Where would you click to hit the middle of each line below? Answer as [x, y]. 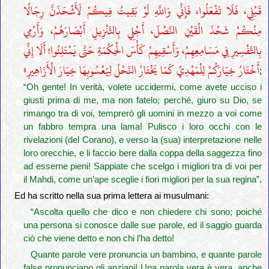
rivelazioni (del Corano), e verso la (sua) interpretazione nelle [142, 140]
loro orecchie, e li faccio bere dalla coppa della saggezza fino [142, 153]
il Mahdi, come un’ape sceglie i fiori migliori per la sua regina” [141, 180]
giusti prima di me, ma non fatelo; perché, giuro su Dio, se [142, 101]
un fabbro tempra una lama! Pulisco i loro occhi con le [142, 127]
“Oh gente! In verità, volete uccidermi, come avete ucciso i [142, 87]
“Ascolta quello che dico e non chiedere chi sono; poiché [146, 212]
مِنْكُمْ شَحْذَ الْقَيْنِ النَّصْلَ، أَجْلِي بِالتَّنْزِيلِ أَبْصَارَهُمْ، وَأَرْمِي [142, 31]
